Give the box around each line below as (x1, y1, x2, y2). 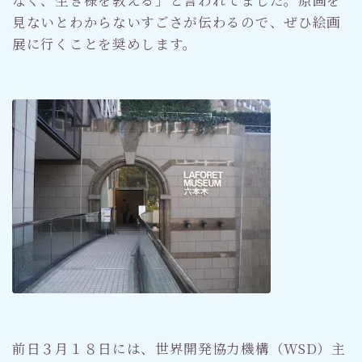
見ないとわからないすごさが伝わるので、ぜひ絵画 (12, 11, 342, 32)
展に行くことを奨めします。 (12, 33, 198, 53)
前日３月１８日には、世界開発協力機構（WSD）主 (12, 338, 346, 358)
